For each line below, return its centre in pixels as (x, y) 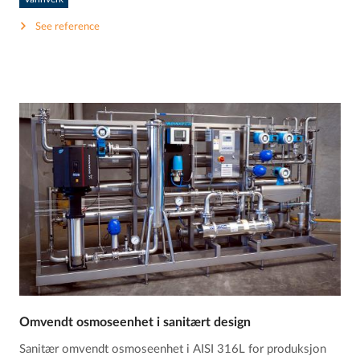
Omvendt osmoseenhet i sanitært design (135, 322)
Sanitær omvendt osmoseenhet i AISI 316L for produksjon (173, 349)
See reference (68, 27)
